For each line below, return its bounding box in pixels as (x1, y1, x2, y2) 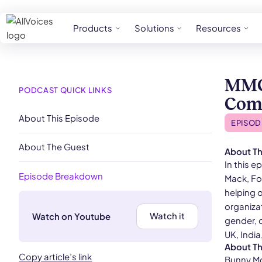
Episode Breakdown (19, 171, 104, 182)
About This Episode (19, 112, 100, 123)
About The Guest (19, 142, 90, 153)
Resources (195, 23, 241, 34)
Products (73, 23, 113, 34)
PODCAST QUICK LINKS (19, 84, 112, 95)
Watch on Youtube (32, 211, 111, 222)
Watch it (150, 211, 185, 222)
